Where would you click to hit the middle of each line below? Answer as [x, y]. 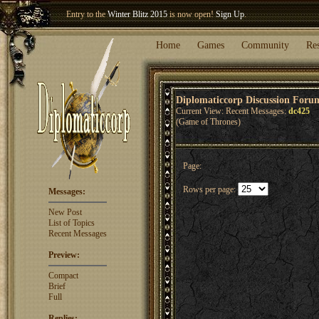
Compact [63, 276]
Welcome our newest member [117, 44]
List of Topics [71, 223]
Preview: [64, 255]
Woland [180, 44]
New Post [65, 212]
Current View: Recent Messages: [232, 111]
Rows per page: [210, 189]
